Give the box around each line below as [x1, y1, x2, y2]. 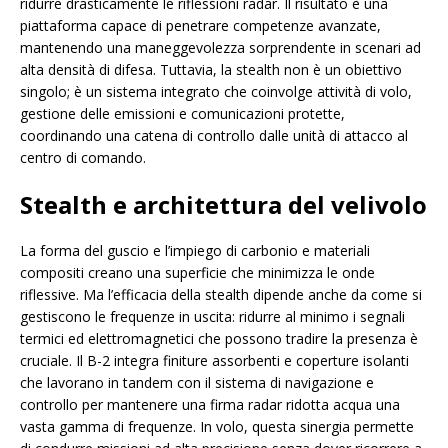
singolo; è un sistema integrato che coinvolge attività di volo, [20, 82, 412, 102]
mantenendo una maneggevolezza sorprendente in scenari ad [20, 38, 421, 58]
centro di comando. [20, 148, 146, 168]
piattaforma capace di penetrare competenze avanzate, [20, 16, 381, 36]
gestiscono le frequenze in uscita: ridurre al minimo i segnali [20, 307, 405, 327]
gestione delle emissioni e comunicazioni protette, [20, 104, 345, 124]
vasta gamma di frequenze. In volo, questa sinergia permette [20, 417, 414, 437]
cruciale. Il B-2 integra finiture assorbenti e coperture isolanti [20, 351, 409, 371]
